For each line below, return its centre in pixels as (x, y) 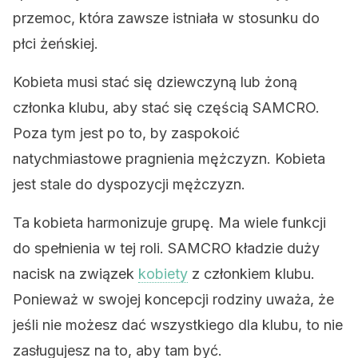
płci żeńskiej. (56, 44)
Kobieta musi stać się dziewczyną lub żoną (155, 82)
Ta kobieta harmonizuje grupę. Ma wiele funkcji (169, 223)
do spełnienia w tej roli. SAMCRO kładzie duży (166, 248)
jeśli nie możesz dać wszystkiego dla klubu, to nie (178, 325)
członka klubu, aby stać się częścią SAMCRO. (166, 107)
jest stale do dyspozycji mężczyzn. (129, 184)
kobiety (163, 274)
